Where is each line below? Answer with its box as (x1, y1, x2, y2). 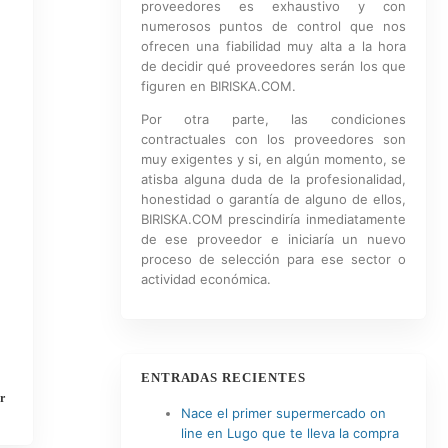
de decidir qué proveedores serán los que (140, 58, 406, 74)
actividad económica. (140, 271, 271, 287)
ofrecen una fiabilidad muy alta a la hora (140, 38, 406, 54)
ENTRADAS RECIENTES (140, 370, 307, 385)
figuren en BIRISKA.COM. (140, 78, 296, 94)
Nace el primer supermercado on (180, 405, 386, 421)
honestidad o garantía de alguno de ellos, (140, 191, 406, 207)
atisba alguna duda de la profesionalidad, (140, 171, 406, 187)
